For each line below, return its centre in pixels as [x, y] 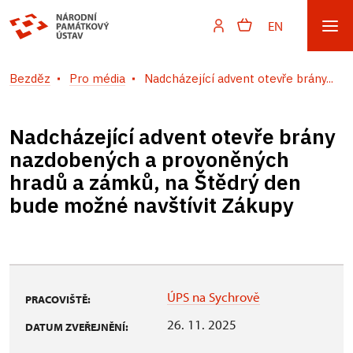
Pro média [97, 78]
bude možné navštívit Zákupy [152, 205]
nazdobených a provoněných [149, 159]
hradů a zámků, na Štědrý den [155, 182]
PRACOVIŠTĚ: [58, 299]
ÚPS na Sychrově [214, 297]
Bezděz [30, 78]
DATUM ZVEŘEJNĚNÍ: [77, 327]
